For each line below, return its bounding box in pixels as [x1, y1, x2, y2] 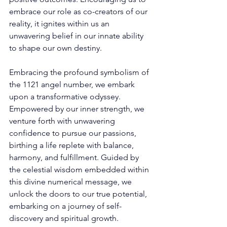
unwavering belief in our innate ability [9, 30, 145, 41]
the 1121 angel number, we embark [9, 79, 137, 89]
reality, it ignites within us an [9, 18, 111, 28]
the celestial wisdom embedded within [9, 164, 151, 174]
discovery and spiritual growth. [9, 213, 121, 223]
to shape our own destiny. [9, 43, 104, 53]
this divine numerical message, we [9, 176, 134, 186]
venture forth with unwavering [9, 116, 117, 126]
